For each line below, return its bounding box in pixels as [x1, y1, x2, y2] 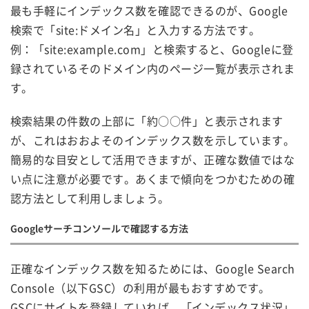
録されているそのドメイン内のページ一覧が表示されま [10, 59, 295, 77]
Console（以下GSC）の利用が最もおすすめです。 [10, 279, 270, 296]
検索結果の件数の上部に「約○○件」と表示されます [10, 112, 283, 129]
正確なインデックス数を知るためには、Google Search [10, 259, 295, 277]
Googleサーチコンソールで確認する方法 [10, 221, 188, 235]
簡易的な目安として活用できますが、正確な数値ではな [10, 150, 295, 168]
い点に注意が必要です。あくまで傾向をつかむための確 [10, 170, 295, 187]
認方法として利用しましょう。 [10, 189, 170, 206]
